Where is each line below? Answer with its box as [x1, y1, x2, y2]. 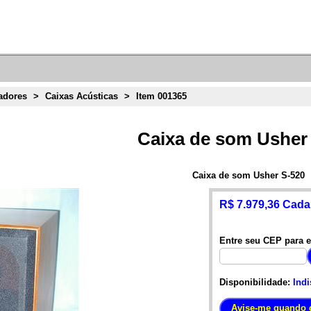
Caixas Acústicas [45, 91, 119, 102]
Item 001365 [136, 91, 187, 102]
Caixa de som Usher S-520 [192, 169, 305, 180]
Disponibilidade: [219, 276, 291, 287]
